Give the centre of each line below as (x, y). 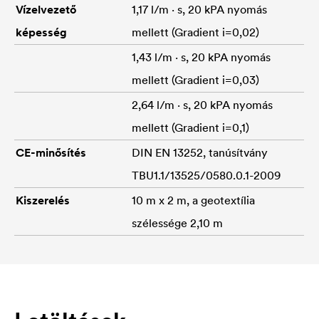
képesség (41, 32)
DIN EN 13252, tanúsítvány (200, 152)
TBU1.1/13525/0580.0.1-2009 (206, 175)
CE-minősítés (51, 152)
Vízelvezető (46, 9)
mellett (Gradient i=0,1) (190, 127)
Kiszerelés (43, 200)
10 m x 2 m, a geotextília (193, 200)
